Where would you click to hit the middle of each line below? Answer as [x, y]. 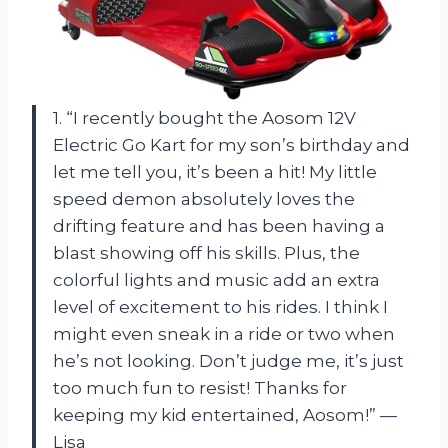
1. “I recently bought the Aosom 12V [204, 117]
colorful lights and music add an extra [216, 279]
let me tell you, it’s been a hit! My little [215, 171]
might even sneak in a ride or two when [224, 333]
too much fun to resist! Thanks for [200, 387]
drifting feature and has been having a [219, 225]
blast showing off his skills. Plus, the [206, 252]
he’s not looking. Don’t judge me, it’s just [228, 360]
